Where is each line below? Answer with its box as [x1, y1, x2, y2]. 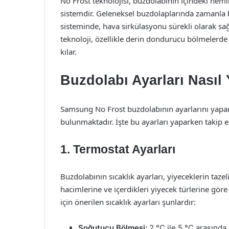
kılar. [60, 47, 77, 57]
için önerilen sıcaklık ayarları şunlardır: [60, 197, 196, 207]
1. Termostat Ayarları [60, 143, 175, 156]
